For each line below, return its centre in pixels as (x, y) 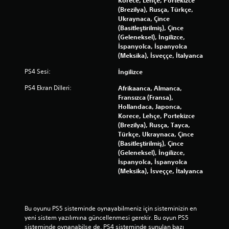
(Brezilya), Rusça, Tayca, (154, 124)
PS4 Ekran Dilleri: (48, 87)
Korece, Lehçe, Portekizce (156, 115)
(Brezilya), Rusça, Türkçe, (156, 9)
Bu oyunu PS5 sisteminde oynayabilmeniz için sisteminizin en (111, 208)
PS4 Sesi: (38, 71)
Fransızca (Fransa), (146, 97)
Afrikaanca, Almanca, (150, 88)
